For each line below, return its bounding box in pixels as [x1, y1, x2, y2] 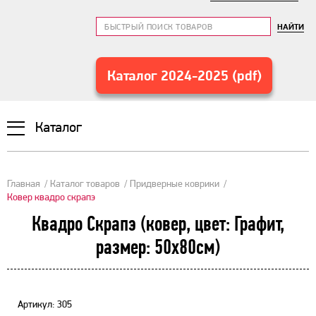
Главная [7, 178, 40, 189]
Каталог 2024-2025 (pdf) [107, 67, 262, 84]
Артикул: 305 [18, 298, 72, 310]
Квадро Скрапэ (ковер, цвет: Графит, [32, 212, 284, 236]
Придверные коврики [130, 178, 219, 189]
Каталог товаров [50, 178, 120, 189]
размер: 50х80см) [96, 235, 220, 259]
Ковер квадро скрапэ [7, 191, 95, 202]
